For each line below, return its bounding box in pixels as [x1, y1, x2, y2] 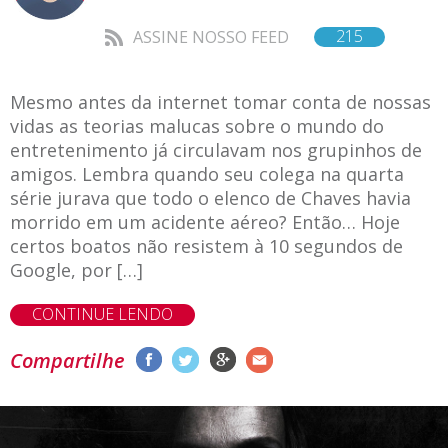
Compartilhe [10, 347, 125, 375]
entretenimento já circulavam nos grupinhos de [10, 138, 422, 163]
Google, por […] [10, 258, 143, 283]
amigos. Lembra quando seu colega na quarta [10, 162, 404, 187]
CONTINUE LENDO [32, 303, 173, 326]
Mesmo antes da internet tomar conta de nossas [10, 90, 431, 115]
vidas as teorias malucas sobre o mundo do [10, 114, 384, 139]
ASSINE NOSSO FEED [133, 26, 289, 49]
